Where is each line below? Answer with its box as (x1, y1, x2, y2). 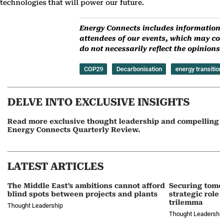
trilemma (168, 198, 203, 207)
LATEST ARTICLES (7, 161, 104, 173)
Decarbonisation (116, 65, 162, 73)
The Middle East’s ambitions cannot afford (7, 182, 165, 190)
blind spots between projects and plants (7, 190, 158, 198)
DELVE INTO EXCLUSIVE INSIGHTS (7, 96, 190, 109)
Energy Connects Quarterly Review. (7, 126, 140, 134)
